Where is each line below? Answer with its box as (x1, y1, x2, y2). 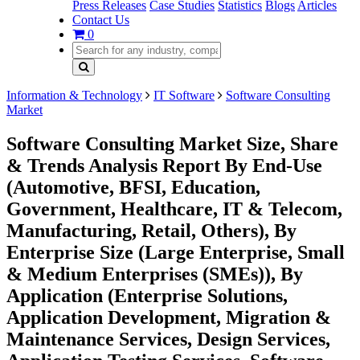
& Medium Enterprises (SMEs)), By (6, 263, 303, 284)
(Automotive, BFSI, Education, (6, 176, 260, 198)
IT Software (153, 88, 215, 102)
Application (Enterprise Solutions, (6, 284, 288, 306)
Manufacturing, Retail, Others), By (6, 219, 297, 241)
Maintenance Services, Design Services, (6, 328, 330, 350)
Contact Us (72, 13, 129, 27)
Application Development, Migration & (6, 306, 331, 328)
